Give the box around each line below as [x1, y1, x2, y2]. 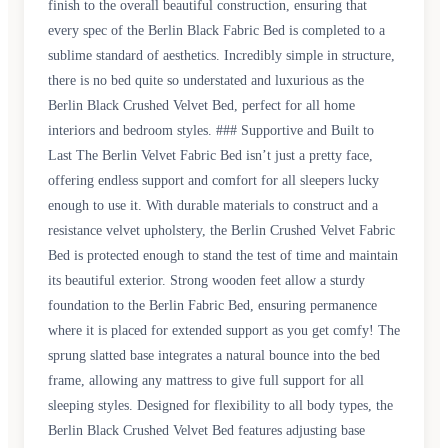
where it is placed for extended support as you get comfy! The [48, 323, 400, 338]
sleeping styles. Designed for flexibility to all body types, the [48, 398, 393, 413]
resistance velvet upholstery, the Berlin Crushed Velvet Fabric [48, 223, 395, 238]
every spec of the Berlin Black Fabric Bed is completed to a [48, 23, 385, 38]
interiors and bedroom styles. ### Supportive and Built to [48, 123, 374, 138]
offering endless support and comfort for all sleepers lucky [48, 173, 379, 188]
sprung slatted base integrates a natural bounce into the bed [48, 348, 380, 363]
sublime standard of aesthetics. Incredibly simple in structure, [48, 48, 395, 63]
